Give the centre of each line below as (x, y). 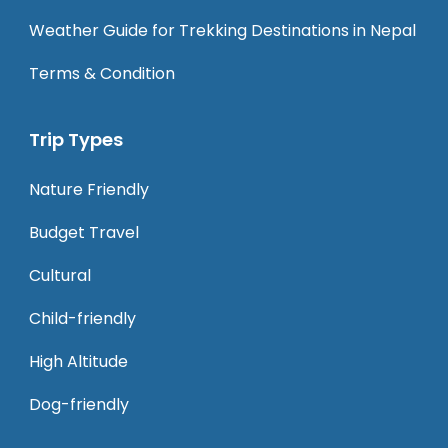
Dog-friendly (79, 404)
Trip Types (76, 139)
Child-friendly (82, 318)
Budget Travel (84, 232)
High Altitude (78, 361)
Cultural (60, 275)
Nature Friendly (89, 189)
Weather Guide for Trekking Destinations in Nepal (222, 30)
